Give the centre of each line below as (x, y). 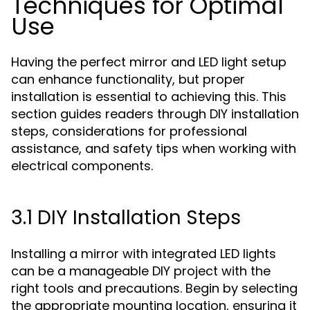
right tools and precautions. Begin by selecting (154, 288)
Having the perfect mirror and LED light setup (149, 62)
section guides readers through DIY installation (155, 114)
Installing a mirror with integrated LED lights (144, 254)
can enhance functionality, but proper (128, 79)
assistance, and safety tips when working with (154, 148)
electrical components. (82, 166)
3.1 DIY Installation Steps (126, 218)
